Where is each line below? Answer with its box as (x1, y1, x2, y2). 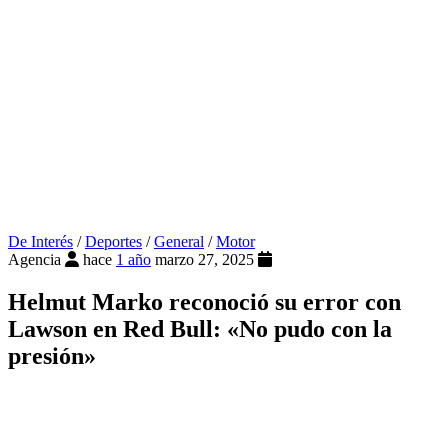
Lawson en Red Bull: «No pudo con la (8, 316, 392, 343)
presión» (8, 343, 96, 370)
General (154, 233, 204, 251)
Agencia (8, 251, 61, 269)
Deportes (85, 233, 142, 251)
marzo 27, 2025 (155, 251, 258, 269)
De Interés (8, 233, 73, 251)
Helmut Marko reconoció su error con (8, 289, 401, 316)
